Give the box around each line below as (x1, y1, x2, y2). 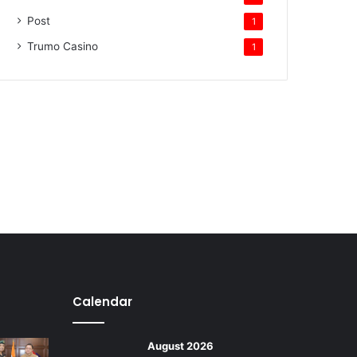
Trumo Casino (27, 39, 98, 53)
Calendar (73, 293, 132, 311)
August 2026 (147, 339, 214, 353)
